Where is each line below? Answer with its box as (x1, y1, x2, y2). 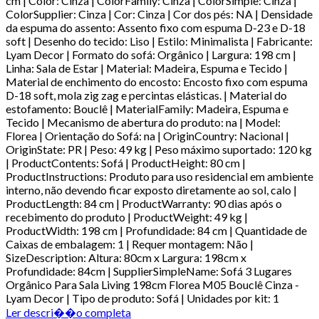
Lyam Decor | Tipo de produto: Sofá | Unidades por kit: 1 (6, 291, 279, 305)
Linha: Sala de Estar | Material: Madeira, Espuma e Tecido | (6, 61, 288, 75)
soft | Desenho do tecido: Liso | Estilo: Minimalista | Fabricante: (6, 33, 313, 48)
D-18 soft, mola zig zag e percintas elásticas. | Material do (6, 88, 287, 102)
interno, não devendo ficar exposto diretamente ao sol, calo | (6, 182, 297, 197)
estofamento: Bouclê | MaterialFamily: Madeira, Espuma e (6, 101, 288, 115)
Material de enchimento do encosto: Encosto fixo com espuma (6, 74, 308, 88)
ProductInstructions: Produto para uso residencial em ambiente (6, 169, 313, 183)
